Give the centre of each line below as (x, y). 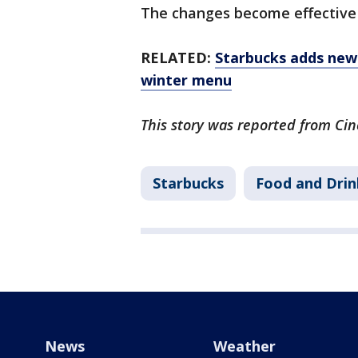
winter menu (186, 80)
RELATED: (178, 58)
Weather (244, 346)
